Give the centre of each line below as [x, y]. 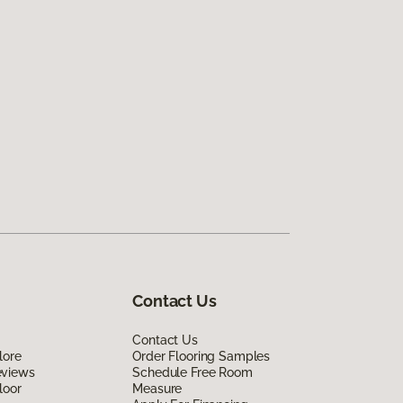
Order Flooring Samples [201, 356]
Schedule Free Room [193, 372]
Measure [157, 388]
